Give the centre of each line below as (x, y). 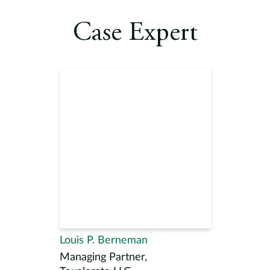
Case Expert (135, 34)
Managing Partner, (103, 257)
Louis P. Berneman (103, 240)
